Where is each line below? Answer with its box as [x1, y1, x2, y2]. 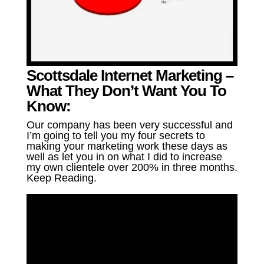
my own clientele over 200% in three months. [26, 161, 237, 174]
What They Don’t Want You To [26, 82, 226, 100]
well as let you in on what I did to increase [26, 151, 222, 163]
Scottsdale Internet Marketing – [26, 67, 233, 85]
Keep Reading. [26, 172, 97, 184]
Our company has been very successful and [26, 119, 233, 131]
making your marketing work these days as [26, 140, 227, 153]
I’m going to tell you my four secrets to [26, 130, 205, 142]
